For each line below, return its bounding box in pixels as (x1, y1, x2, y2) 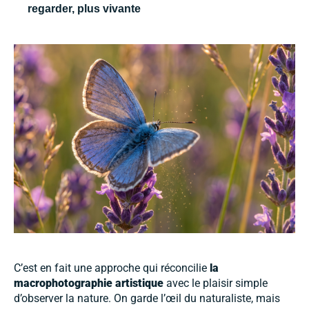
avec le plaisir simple (163, 276, 268, 290)
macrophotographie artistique (14, 276, 163, 290)
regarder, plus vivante (28, 3, 141, 15)
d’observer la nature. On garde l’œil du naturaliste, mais (14, 291, 280, 305)
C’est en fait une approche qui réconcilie (14, 261, 210, 275)
